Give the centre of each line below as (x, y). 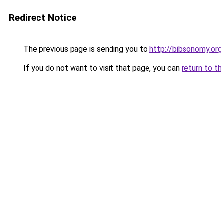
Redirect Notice (43, 18)
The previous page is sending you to (85, 49)
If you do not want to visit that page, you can (101, 68)
